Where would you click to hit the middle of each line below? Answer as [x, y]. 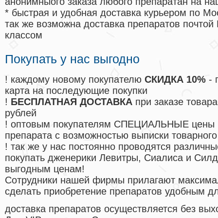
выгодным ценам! [45, 169]
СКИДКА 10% [175, 80]
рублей [21, 113]
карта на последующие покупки [76, 91]
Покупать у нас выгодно [72, 59]
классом [24, 35]
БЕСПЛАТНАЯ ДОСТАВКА [72, 102]
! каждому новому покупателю [75, 80]
